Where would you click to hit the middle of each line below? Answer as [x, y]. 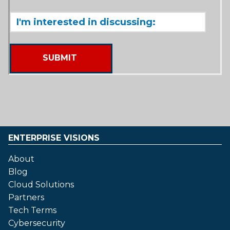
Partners [26, 197]
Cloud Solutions [41, 184]
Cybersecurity [37, 223]
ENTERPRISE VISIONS [54, 138]
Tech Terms [32, 210]
